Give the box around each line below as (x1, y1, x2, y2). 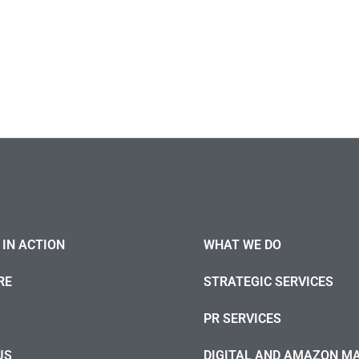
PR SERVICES (204, 311, 281, 326)
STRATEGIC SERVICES (204, 274, 333, 289)
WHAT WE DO (204, 237, 281, 252)
